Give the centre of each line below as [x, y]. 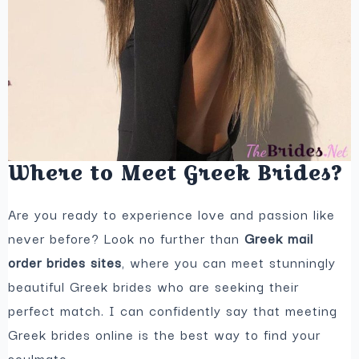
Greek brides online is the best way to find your [165, 335]
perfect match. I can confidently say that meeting [173, 311]
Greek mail [279, 238]
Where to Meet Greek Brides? [175, 173]
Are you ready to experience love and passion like [172, 214]
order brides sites [65, 262]
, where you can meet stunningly [229, 262]
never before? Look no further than [127, 238]
